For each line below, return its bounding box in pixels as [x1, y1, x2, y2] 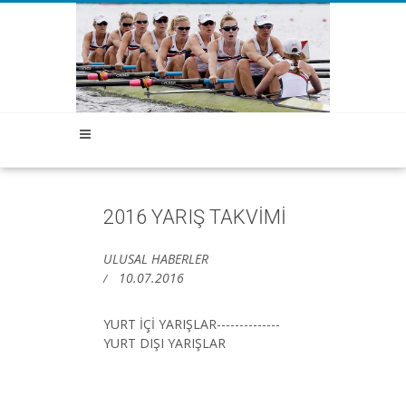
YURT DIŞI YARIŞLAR [103, 333, 226, 352]
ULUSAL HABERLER [103, 249, 208, 267]
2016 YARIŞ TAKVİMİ [103, 205, 286, 228]
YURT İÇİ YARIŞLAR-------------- [103, 314, 280, 333]
